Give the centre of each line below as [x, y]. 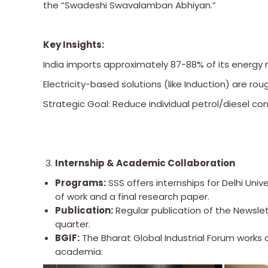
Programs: [80, 182]
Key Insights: [74, 44]
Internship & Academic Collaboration [145, 163]
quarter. [73, 224]
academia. [79, 251]
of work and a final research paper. [132, 196]
